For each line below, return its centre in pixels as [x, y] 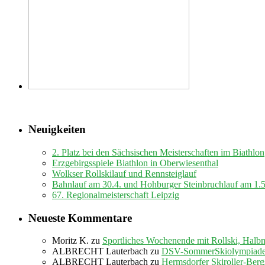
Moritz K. [70, 241]
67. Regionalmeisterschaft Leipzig [116, 195]
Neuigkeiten [57, 130]
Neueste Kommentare [80, 218]
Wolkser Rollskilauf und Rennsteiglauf [124, 173]
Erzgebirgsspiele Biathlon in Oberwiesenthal [135, 163]
